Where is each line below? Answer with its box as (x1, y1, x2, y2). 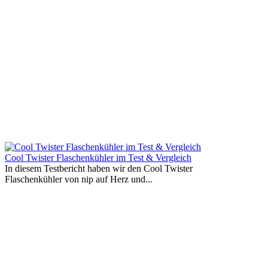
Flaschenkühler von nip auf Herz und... (5, 173, 153, 184)
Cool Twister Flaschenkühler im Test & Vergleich (5, 152, 191, 163)
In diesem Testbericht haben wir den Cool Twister (5, 163, 193, 173)
